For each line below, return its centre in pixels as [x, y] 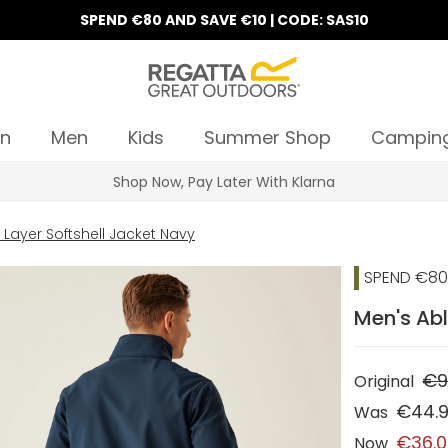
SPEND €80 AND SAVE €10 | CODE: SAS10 [224, 20]
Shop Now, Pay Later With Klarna [224, 182]
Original [384, 381]
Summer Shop [267, 137]
